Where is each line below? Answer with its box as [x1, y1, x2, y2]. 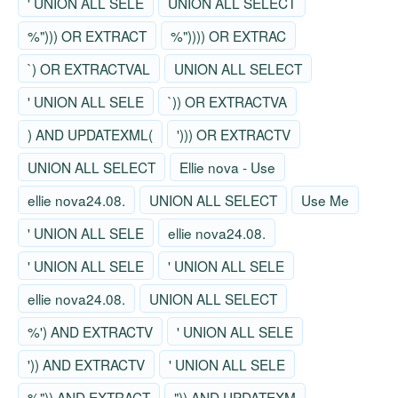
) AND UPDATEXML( [28, 124, 153, 144]
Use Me [301, 190, 349, 210]
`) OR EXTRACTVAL [28, 59, 150, 78]
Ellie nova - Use [179, 157, 275, 177]
